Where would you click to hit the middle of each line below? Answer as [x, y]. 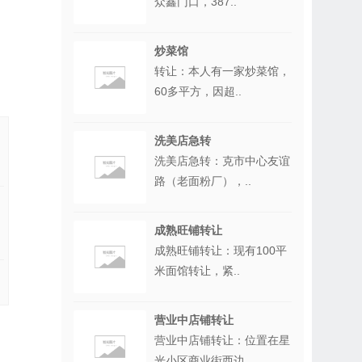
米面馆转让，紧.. [197, 271]
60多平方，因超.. [198, 91]
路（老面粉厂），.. [203, 181]
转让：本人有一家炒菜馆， [222, 71]
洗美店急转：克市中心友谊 [222, 161]
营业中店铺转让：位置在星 [222, 340]
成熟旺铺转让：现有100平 [221, 250]
